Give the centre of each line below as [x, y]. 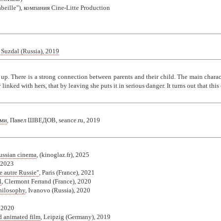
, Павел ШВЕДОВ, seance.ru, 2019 [54, 120]
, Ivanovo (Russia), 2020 [58, 190]
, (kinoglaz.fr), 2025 [63, 155]
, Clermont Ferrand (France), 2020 [46, 181]
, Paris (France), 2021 [67, 172]
